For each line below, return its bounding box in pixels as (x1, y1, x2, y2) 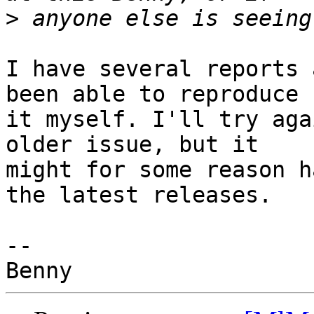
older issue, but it (6, 132, 272, 158)
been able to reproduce (6, 81, 312, 107)
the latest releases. (6, 182, 272, 208)
